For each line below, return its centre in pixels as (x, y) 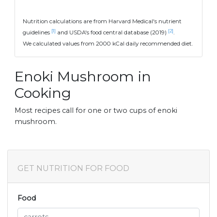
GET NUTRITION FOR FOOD (73, 169)
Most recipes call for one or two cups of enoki (96, 111)
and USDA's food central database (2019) (112, 33)
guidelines (37, 33)
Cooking (43, 93)
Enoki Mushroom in (83, 77)
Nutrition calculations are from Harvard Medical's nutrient (102, 22)
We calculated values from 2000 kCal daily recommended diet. (108, 44)
